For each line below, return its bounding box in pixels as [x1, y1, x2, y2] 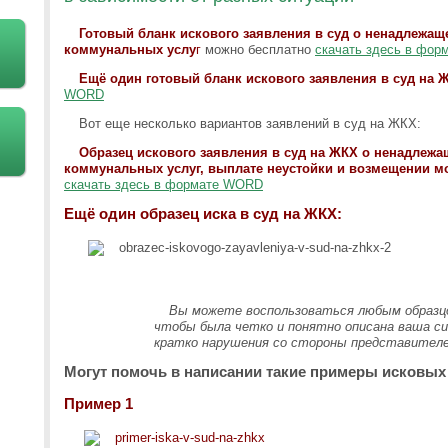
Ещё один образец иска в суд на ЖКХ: [64, 205, 342, 222]
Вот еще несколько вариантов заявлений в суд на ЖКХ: [79, 116, 421, 131]
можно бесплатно [201, 42, 315, 57]
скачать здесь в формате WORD [64, 177, 263, 192]
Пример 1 [64, 395, 133, 412]
